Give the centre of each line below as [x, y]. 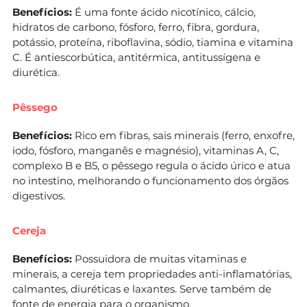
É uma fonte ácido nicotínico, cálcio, [164, 12]
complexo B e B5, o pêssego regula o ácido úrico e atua [151, 165]
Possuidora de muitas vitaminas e [159, 258]
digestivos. [39, 195]
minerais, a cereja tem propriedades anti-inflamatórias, [152, 273]
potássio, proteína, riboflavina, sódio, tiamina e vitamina [153, 42]
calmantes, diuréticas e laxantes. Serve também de [142, 288]
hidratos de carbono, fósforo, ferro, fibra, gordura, [136, 27]
